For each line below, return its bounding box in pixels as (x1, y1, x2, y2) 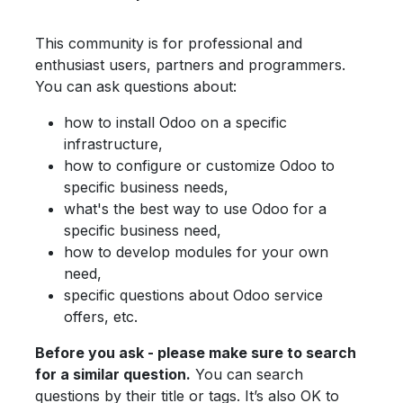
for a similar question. (35, 364, 191, 383)
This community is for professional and (35, 33, 302, 52)
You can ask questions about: (35, 76, 237, 95)
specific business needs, (64, 177, 228, 196)
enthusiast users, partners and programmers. (35, 55, 345, 74)
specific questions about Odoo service (64, 285, 323, 304)
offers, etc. (64, 307, 138, 326)
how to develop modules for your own (64, 242, 328, 261)
